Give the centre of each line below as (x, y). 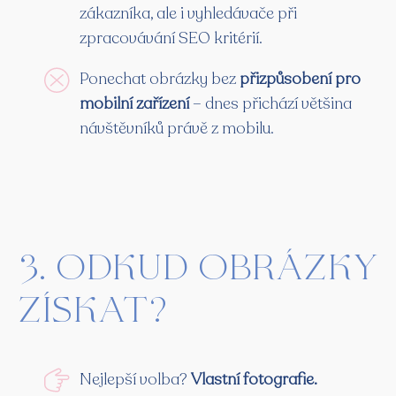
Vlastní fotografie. (254, 380)
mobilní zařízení (136, 104)
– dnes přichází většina (272, 104)
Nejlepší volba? (135, 380)
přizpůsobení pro (300, 79)
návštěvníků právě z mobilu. (177, 129)
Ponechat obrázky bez (160, 79)
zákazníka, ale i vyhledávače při (188, 14)
